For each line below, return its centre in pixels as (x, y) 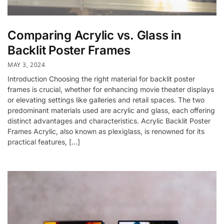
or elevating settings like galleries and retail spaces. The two (106, 100)
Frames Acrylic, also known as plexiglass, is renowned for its (106, 131)
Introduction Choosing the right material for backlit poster (101, 79)
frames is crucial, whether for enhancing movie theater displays (111, 89)
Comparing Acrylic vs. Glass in (94, 35)
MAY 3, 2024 (26, 65)
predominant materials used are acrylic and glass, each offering (111, 110)
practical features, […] (44, 142)
